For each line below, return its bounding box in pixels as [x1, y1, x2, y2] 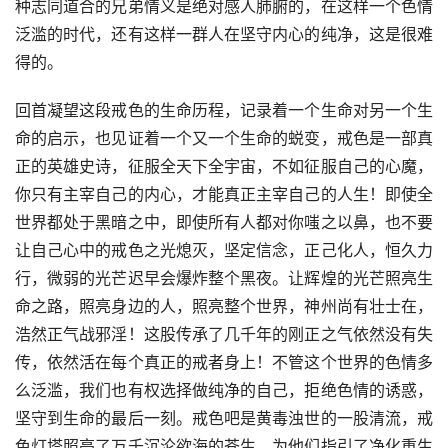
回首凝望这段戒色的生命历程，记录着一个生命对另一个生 [15, 100, 433, 121]
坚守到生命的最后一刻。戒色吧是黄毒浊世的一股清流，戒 [15, 408, 433, 429]
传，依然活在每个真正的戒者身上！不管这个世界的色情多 [15, 352, 433, 373]
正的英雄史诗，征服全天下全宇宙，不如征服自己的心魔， [15, 156, 433, 177]
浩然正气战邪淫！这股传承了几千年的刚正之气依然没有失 [15, 324, 433, 345]
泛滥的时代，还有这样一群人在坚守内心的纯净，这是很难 [15, 24, 433, 45]
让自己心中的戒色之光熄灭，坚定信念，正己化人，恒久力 [15, 240, 433, 261]
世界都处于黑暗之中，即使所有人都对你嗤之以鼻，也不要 [15, 212, 433, 233]
